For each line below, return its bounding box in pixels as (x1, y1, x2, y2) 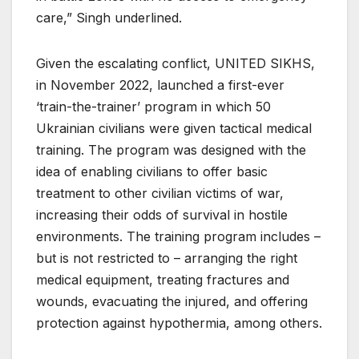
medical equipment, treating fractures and (36, 271, 289, 288)
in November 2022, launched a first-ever (36, 76, 284, 93)
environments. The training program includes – (36, 228, 321, 244)
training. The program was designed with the (36, 141, 306, 158)
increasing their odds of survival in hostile (36, 206, 288, 223)
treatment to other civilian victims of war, (36, 184, 284, 201)
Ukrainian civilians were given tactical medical (36, 119, 312, 136)
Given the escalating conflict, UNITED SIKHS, (36, 54, 315, 71)
